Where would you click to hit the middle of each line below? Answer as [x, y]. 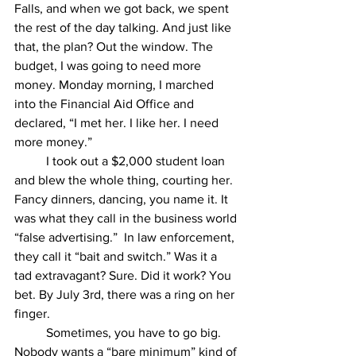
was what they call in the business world [127, 219]
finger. [32, 314]
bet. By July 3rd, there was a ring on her [126, 295]
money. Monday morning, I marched [116, 85]
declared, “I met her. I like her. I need [118, 123]
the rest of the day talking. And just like [124, 28]
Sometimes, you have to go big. [30, 333]
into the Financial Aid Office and [106, 104]
